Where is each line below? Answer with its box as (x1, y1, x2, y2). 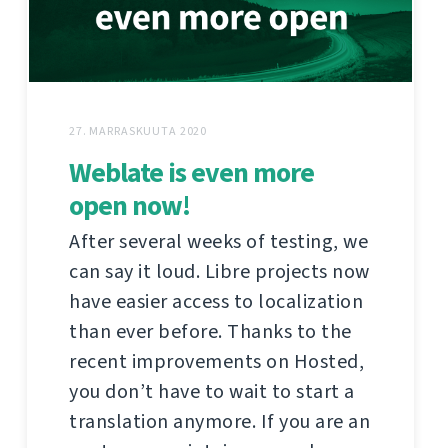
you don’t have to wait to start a (69, 377, 355, 405)
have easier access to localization (69, 287, 363, 315)
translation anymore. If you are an (69, 407, 370, 435)
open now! (69, 186, 190, 224)
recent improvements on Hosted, (69, 347, 364, 375)
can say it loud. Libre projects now (69, 257, 370, 285)
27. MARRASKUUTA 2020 (69, 122, 208, 139)
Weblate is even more (69, 153, 314, 191)
